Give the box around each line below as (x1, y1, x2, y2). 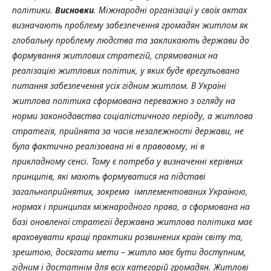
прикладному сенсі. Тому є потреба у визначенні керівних (12, 155, 243, 167)
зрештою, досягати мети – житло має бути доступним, (12, 246, 246, 258)
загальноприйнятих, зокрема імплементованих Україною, (12, 185, 248, 197)
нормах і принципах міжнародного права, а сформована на (12, 200, 250, 212)
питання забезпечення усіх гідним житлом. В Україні (12, 79, 226, 91)
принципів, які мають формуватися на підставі (12, 170, 206, 182)
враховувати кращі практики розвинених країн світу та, (12, 230, 243, 243)
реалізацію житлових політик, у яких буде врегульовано (12, 64, 240, 76)
